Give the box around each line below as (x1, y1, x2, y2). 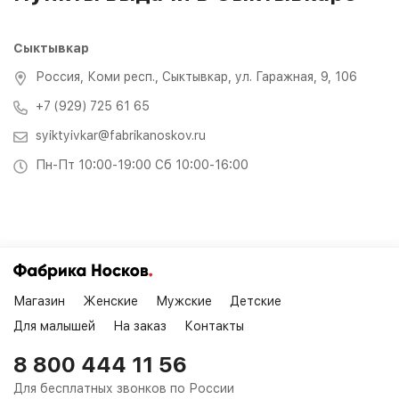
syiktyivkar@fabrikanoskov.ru (36, 127, 206, 142)
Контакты (184, 318, 244, 333)
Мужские (156, 293, 212, 308)
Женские (83, 293, 138, 308)
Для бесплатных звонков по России (13, 380, 234, 395)
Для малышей (13, 318, 95, 333)
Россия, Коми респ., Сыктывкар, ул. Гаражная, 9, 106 (36, 69, 357, 84)
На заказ (113, 318, 167, 333)
